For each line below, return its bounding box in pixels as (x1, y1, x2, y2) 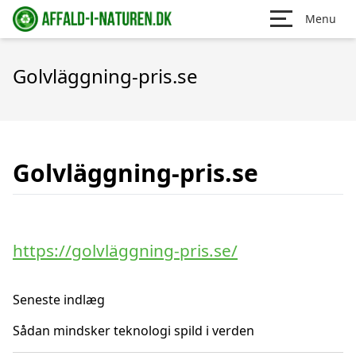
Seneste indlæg (13, 291, 105, 308)
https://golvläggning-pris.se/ (13, 239, 238, 261)
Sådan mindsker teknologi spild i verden (13, 322, 254, 339)
